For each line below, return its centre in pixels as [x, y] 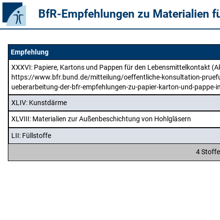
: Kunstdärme [46, 103]
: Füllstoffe [35, 135]
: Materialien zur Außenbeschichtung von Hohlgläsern [110, 119]
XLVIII [20, 119]
